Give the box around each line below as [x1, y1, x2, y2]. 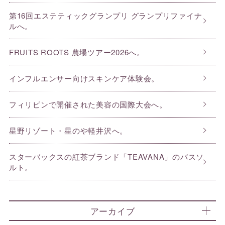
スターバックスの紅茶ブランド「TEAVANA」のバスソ [9, 151, 204, 162]
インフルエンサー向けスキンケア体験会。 [9, 73, 160, 84]
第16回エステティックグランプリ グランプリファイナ [9, 10, 202, 21]
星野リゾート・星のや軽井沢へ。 [9, 125, 128, 136]
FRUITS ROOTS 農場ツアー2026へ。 [9, 47, 145, 58]
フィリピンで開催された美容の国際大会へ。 [9, 99, 167, 110]
